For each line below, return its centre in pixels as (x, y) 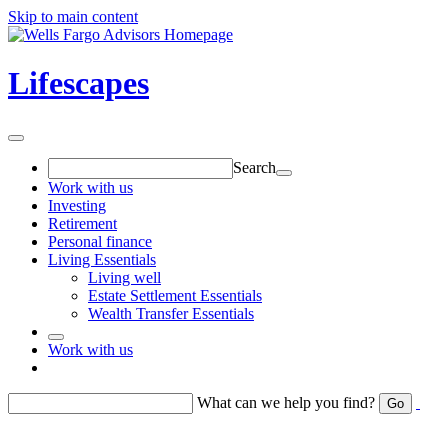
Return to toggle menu (118, 367)
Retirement (82, 223)
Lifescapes (78, 83)
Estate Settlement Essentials (175, 295)
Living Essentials (102, 259)
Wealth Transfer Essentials (171, 313)
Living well (124, 277)
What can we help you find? (286, 402)
